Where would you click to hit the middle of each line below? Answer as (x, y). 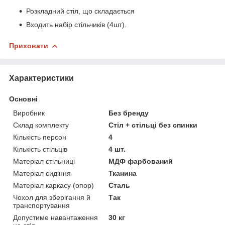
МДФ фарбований (141, 161)
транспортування (41, 205)
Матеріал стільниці (44, 161)
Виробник (29, 113)
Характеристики (41, 78)
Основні (23, 99)
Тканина (123, 173)
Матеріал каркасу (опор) (53, 185)
